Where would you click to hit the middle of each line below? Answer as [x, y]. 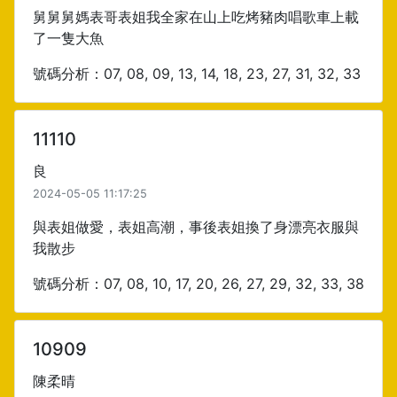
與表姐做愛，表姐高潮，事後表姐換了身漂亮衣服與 [196, 227]
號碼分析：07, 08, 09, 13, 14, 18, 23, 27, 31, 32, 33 [197, 74]
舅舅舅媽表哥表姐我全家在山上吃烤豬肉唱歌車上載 [196, 17]
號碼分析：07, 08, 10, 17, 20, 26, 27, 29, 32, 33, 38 [198, 284]
